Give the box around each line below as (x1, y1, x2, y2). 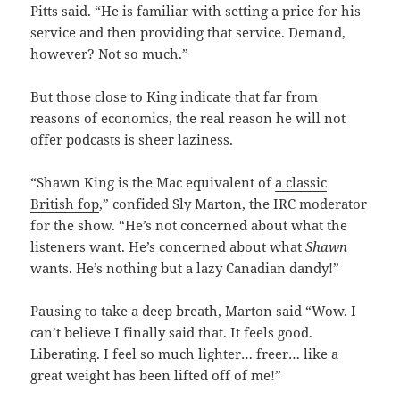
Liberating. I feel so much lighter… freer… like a (30, 345, 339, 363)
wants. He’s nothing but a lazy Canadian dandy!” (30, 259, 340, 278)
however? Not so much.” (30, 45, 189, 63)
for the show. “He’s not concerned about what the (30, 216, 348, 235)
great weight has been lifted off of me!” (30, 366, 282, 385)
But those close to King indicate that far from (30, 87, 319, 106)
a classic (275, 173, 328, 192)
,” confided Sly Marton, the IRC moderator (99, 195, 368, 213)
